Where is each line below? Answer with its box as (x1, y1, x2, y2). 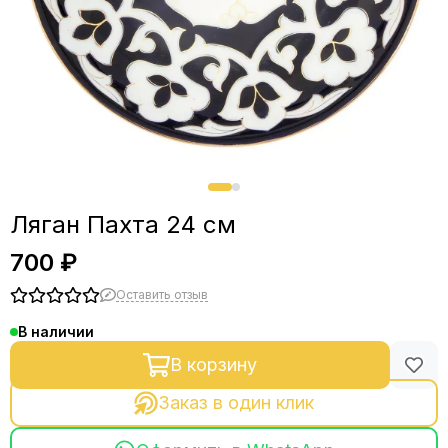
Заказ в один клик (157, 392, 314, 413)
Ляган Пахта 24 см (10, 210, 236, 239)
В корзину (169, 354, 257, 375)
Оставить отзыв (116, 286, 208, 302)
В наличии (18, 323, 94, 340)
